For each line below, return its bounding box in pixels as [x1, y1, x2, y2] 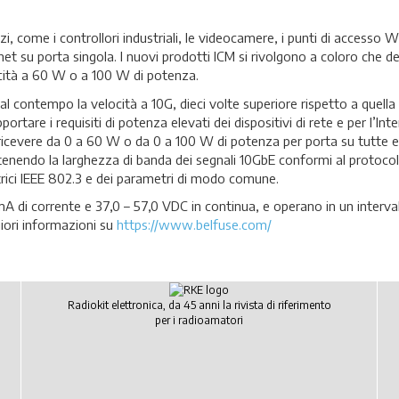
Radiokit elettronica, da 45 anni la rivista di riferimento [67, 297, 331, 312]
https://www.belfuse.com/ [117, 216, 272, 232]
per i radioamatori [155, 313, 243, 327]
